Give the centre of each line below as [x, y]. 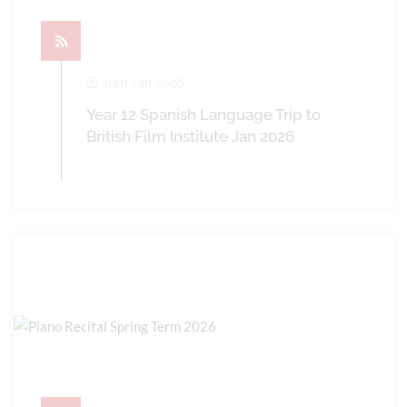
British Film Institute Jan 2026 [190, 136]
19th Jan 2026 [141, 83]
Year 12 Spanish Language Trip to [203, 114]
